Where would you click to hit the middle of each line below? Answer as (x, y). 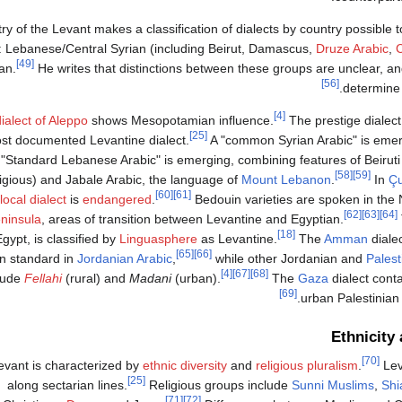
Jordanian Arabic (125, 259)
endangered (117, 200)
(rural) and (96, 279)
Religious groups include (218, 385)
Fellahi (43, 279)
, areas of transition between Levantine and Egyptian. (192, 219)
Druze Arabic (352, 49)
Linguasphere (158, 239)
